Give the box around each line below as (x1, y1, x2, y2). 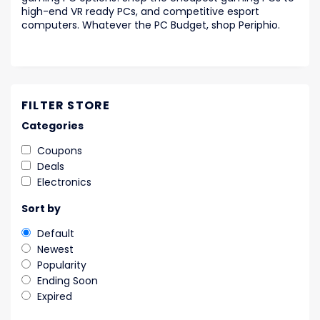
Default (37, 226, 74, 241)
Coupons (37, 144, 82, 159)
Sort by (21, 201, 61, 216)
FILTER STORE (21, 97, 111, 114)
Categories (21, 119, 84, 134)
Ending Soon (37, 274, 98, 289)
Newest (37, 242, 74, 257)
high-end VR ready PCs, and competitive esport (21, 4, 259, 19)
